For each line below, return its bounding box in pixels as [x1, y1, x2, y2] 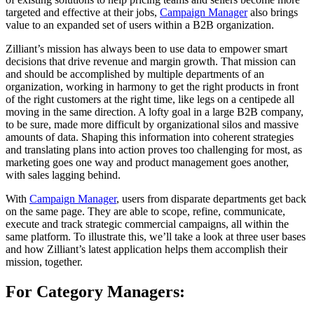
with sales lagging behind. [6, 168, 126, 181]
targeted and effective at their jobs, [6, 6, 160, 18]
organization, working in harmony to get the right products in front [6, 80, 299, 93]
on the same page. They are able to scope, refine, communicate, [6, 205, 285, 217]
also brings [247, 6, 298, 18]
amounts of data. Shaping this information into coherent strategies [6, 130, 294, 143]
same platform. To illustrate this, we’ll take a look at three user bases [6, 230, 306, 243]
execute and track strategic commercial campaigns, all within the [6, 217, 289, 230]
